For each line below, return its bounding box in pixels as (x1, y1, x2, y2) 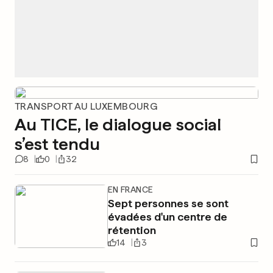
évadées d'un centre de (107, 210, 227, 223)
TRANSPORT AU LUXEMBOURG (15, 101, 158, 112)
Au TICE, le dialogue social (15, 114, 222, 135)
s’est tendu (15, 133, 101, 154)
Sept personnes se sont (107, 197, 229, 210)
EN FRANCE (107, 185, 154, 194)
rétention (107, 224, 156, 236)
